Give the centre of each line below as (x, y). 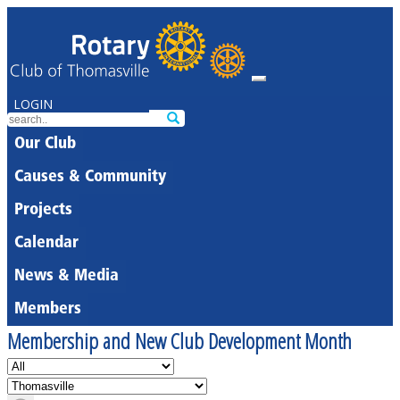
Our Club (45, 144)
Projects (43, 210)
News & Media (67, 276)
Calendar (46, 243)
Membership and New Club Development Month (179, 341)
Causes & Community (90, 177)
